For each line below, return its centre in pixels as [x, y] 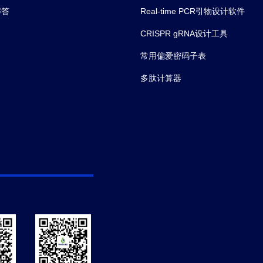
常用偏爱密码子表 [173, 56]
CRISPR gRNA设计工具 [184, 33]
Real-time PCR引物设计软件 [193, 11]
